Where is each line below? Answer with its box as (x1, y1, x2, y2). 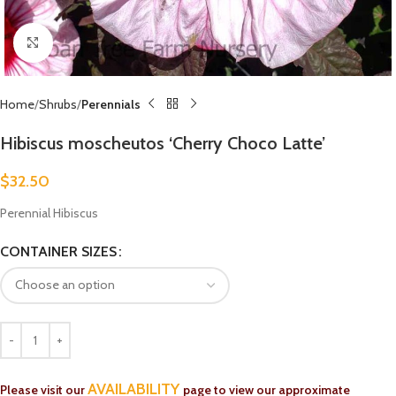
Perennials (81, 95, 141, 112)
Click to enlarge (52, 35, 131, 49)
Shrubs (39, 95, 77, 112)
